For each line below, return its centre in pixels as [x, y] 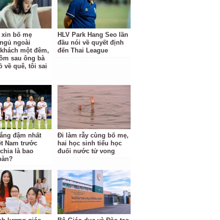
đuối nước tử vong [86, 151]
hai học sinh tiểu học [90, 143]
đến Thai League [83, 50]
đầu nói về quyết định [91, 42]
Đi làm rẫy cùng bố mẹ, [93, 135]
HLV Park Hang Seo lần [93, 35]
